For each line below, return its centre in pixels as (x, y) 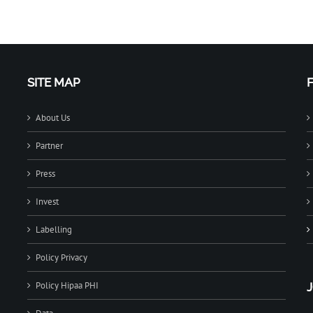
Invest (47, 202)
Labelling (54, 230)
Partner (49, 146)
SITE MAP (54, 82)
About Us (53, 118)
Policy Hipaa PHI (67, 285)
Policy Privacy (61, 257)
